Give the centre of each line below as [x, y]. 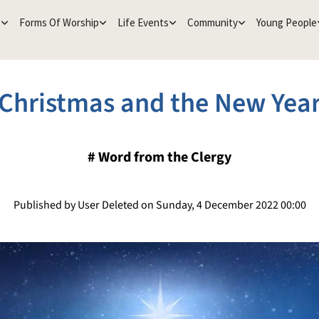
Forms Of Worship [59, 22]
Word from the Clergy [165, 157]
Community [212, 22]
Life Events [143, 22]
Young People [286, 22]
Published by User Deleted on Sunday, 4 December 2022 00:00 [159, 205]
